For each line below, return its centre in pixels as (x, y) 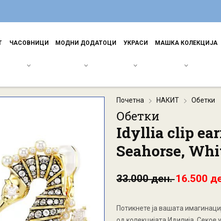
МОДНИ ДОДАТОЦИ (86, 43)
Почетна (130, 100)
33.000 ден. (146, 179)
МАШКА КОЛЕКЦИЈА (186, 43)
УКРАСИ (135, 43)
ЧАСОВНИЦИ (29, 43)
